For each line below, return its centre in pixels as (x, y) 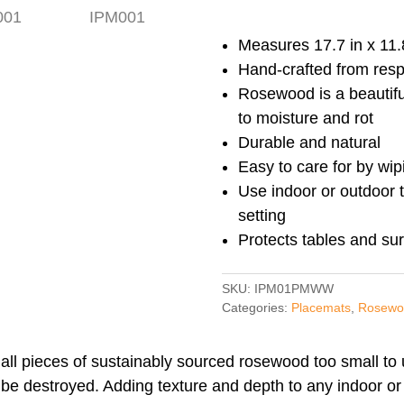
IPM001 (248, 134)
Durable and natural (309, 142)
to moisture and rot (305, 118)
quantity (249, 158)
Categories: (256, 307)
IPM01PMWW (294, 288)
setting (262, 215)
